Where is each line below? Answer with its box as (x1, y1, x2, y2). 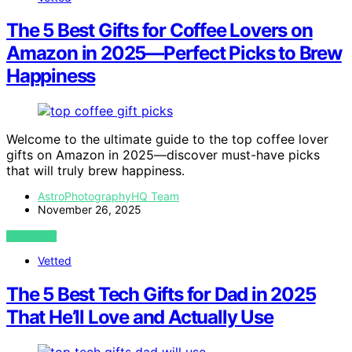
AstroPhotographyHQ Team (38, 189, 179, 203)
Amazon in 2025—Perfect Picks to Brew (6, 42, 342, 65)
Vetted (38, 254, 71, 268)
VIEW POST (6, 230, 57, 243)
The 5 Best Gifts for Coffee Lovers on (6, 19, 313, 42)
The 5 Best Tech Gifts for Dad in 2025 (6, 283, 316, 306)
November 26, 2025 (38, 203, 141, 217)
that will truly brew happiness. (6, 163, 185, 179)
